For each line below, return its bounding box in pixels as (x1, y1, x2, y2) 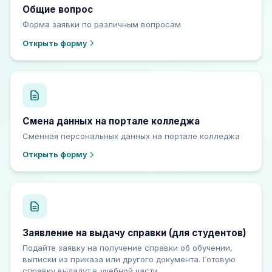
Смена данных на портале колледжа (22, 115, 200, 127)
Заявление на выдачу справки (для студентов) (22, 226, 246, 239)
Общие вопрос (22, 4, 93, 16)
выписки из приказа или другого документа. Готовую (22, 254, 236, 264)
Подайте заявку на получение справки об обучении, (22, 242, 233, 253)
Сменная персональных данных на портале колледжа (22, 131, 240, 141)
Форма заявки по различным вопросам (22, 19, 181, 29)
